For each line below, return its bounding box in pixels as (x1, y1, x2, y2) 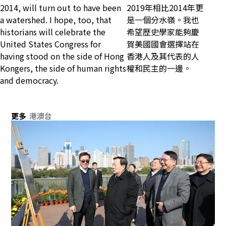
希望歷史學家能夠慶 (127, 26, 199, 38)
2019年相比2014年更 (127, 2, 203, 14)
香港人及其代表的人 (127, 50, 199, 63)
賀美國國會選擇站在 (127, 38, 199, 50)
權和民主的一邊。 (127, 62, 191, 75)
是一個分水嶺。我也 (127, 14, 199, 26)
